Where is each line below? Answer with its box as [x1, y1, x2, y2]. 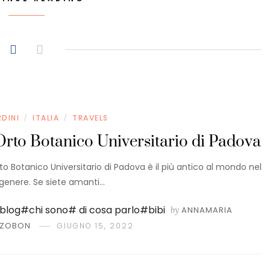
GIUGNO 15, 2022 [57, 221, 134, 231]
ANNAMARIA [181, 204, 233, 216]
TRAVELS [72, 113, 108, 124]
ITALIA [33, 113, 59, 124]
